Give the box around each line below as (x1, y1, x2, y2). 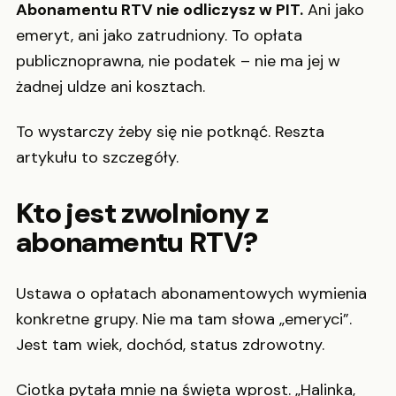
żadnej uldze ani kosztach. (16, 75, 205, 97)
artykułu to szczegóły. (16, 147, 179, 169)
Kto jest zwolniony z (16, 194, 269, 232)
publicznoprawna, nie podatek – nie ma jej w (16, 49, 340, 72)
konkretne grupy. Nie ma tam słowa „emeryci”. (16, 308, 352, 330)
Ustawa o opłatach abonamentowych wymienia (16, 282, 367, 304)
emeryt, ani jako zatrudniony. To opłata (16, 24, 302, 46)
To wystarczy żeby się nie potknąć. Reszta (16, 121, 324, 143)
